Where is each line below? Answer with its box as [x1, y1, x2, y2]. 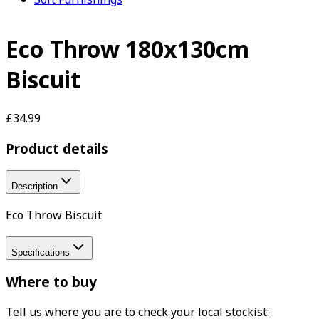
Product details [6, 139, 108, 157]
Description [11, 181, 58, 192]
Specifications [11, 246, 70, 258]
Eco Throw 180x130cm [6, 33, 249, 65]
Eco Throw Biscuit [6, 207, 102, 224]
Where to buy [6, 273, 97, 291]
